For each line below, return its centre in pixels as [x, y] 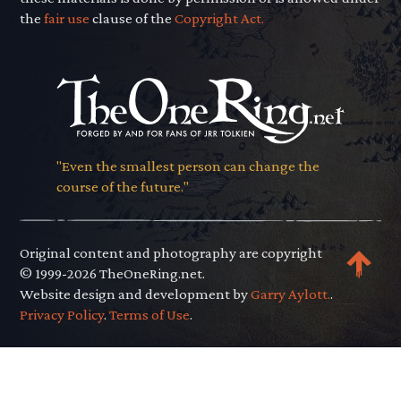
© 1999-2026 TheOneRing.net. [113, 273]
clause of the [132, 19]
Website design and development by [136, 294]
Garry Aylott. [291, 294]
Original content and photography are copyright [171, 252]
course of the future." [122, 186]
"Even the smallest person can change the [188, 166]
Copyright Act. [220, 19]
